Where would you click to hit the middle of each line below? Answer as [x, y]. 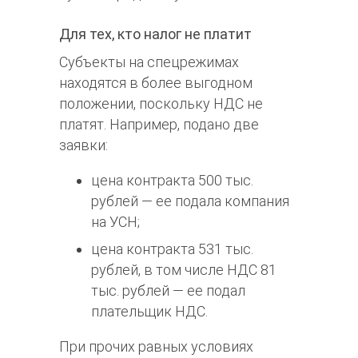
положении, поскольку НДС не [161, 104]
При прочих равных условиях [156, 347]
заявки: [84, 145]
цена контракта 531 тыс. [172, 249]
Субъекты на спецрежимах [149, 62]
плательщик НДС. [149, 312]
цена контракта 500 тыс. [172, 181]
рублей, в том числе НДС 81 [184, 270]
